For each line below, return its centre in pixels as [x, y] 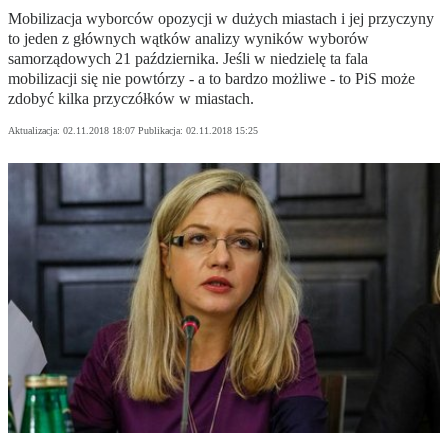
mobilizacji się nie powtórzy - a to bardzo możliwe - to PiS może [211, 79]
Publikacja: [162, 131]
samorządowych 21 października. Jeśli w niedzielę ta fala [188, 59]
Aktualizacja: [35, 131]
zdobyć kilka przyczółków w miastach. [131, 99]
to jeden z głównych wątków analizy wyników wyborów [188, 39]
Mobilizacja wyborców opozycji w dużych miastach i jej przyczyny [221, 19]
